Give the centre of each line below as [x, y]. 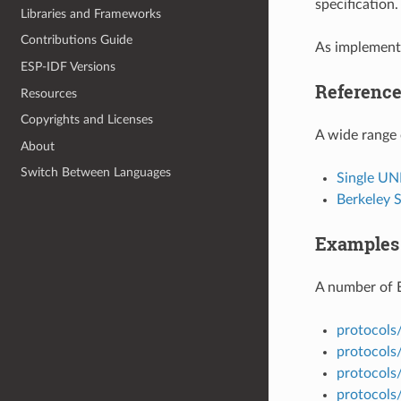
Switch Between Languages [96, 173]
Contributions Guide [77, 40]
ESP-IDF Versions [68, 66]
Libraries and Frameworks [91, 13]
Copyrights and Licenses [87, 120]
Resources [49, 93]
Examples [357, 243]
